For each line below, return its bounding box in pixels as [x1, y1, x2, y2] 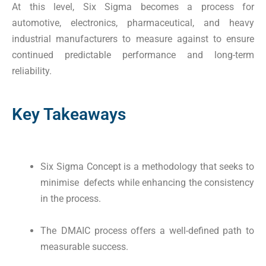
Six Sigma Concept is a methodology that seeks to [40, 161, 254, 173]
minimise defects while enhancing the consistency [40, 177, 254, 189]
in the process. [40, 193, 101, 205]
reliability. [12, 65, 52, 77]
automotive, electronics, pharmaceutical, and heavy [12, 17, 254, 29]
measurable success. [40, 241, 128, 253]
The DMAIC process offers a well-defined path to [40, 225, 254, 237]
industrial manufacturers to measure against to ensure [12, 33, 254, 45]
